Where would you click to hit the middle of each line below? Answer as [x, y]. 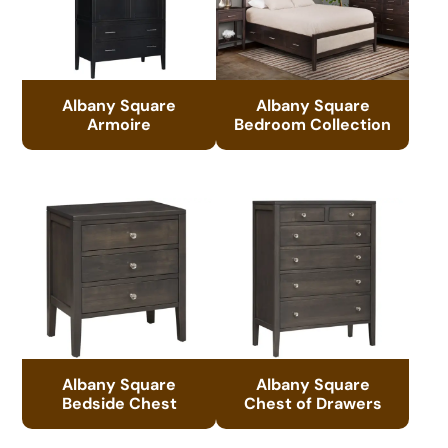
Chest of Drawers [312, 403]
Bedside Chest [119, 403]
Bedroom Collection [313, 123]
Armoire [119, 123]
